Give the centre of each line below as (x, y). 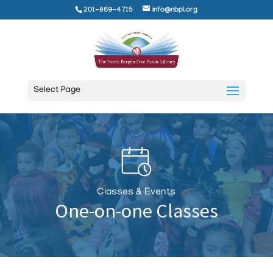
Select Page (57, 91)
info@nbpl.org (175, 10)
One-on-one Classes (136, 211)
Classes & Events (136, 193)
